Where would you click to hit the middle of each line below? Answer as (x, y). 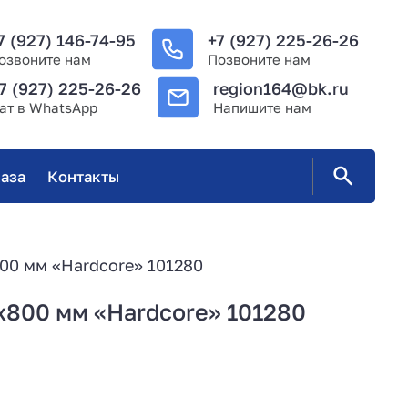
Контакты (83, 176)
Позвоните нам (259, 59)
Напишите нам (263, 108)
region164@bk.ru (281, 89)
